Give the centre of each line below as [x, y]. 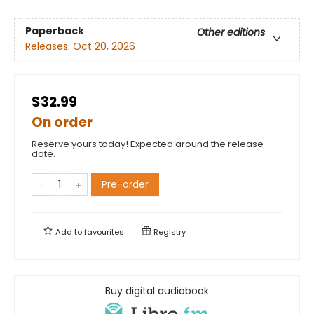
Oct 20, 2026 [104, 46]
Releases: [49, 46]
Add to [69, 232]
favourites [104, 232]
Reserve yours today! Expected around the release [148, 144]
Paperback [55, 30]
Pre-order [125, 184]
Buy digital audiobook [157, 291]
